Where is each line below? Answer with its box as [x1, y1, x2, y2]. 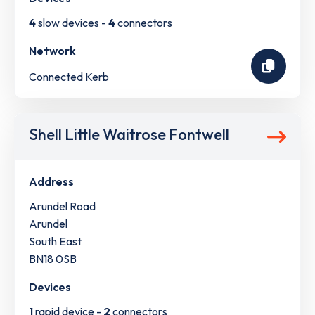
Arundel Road [29, 199, 96, 214]
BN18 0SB [29, 252, 77, 266]
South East [29, 234, 82, 249]
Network [29, 44, 76, 58]
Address [29, 174, 74, 189]
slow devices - [36, 15, 108, 30]
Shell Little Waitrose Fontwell [29, 124, 229, 145]
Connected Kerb [29, 70, 109, 84]
